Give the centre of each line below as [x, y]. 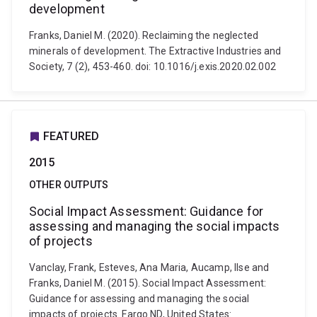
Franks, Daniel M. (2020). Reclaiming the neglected [144, 35]
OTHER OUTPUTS [69, 185]
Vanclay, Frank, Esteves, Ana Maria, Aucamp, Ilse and [149, 267]
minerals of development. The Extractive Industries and [155, 51]
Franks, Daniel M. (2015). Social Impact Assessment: [148, 283]
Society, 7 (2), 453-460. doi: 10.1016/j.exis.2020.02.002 [152, 67]
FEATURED [71, 136]
